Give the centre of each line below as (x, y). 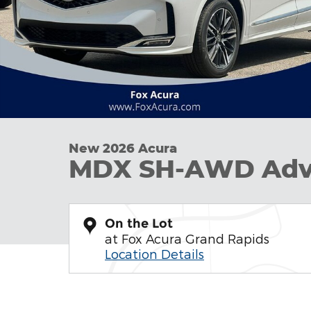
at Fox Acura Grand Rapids (187, 238)
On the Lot (139, 224)
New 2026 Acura (123, 148)
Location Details (154, 254)
